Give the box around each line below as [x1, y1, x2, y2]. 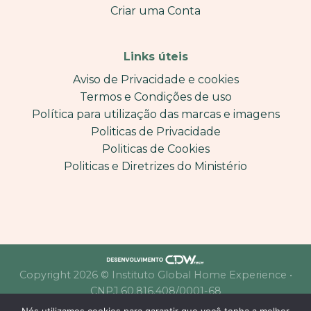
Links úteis [123, 49, 188, 63]
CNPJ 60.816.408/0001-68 [90, 285, 221, 298]
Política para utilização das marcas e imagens [31, 107, 280, 121]
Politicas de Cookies [101, 142, 210, 155]
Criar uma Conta [110, 4, 201, 18]
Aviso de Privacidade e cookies [72, 72, 239, 86]
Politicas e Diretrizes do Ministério [64, 159, 247, 173]
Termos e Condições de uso [79, 90, 232, 103]
